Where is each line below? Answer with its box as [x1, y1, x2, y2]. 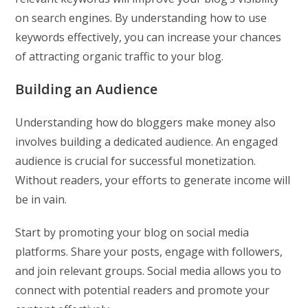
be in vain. [15, 191, 67, 207]
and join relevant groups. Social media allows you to [15, 263, 282, 278]
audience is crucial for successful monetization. [15, 153, 256, 168]
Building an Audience [15, 79, 158, 98]
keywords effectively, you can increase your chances [15, 29, 282, 45]
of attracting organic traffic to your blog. [15, 48, 224, 64]
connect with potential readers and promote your [15, 282, 270, 298]
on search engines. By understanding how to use [15, 10, 267, 25]
